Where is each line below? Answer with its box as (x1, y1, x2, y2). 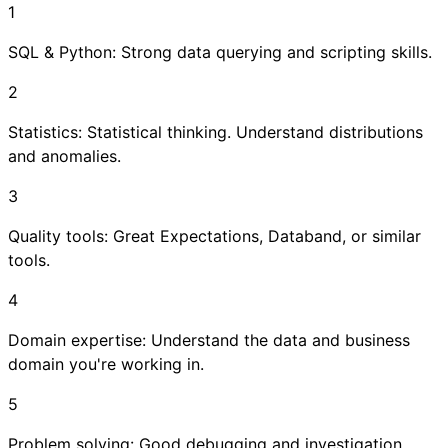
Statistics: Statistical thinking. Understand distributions (8, 121, 423, 142)
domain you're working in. (8, 353, 204, 374)
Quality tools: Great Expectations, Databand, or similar (8, 225, 421, 246)
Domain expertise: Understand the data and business (8, 329, 410, 350)
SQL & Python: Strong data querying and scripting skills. (8, 41, 432, 62)
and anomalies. (8, 145, 121, 166)
